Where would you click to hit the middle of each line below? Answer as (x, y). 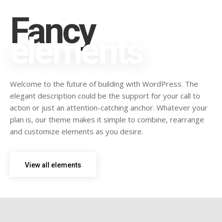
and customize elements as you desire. (77, 132)
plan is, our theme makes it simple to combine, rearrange (107, 120)
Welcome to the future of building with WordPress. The (104, 84)
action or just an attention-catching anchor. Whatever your (109, 108)
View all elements (53, 165)
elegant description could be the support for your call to (105, 96)
